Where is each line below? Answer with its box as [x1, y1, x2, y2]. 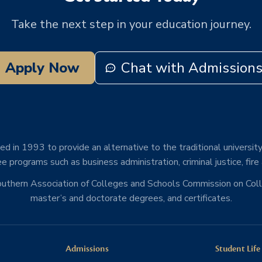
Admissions [65, 243, 109, 254]
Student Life [215, 243, 260, 254]
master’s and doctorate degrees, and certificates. [30, 191, 232, 205]
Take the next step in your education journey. [11, 16, 251, 32]
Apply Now [5, 58, 80, 77]
